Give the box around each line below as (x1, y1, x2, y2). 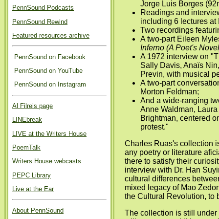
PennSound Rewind (12, 18, 67, 25)
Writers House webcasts (12, 157, 81, 165)
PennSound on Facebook (12, 53, 86, 61)
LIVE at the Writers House (12, 130, 87, 137)
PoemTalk (12, 143, 41, 151)
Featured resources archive (12, 31, 89, 39)
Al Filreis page (12, 102, 53, 109)
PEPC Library (12, 171, 51, 179)
